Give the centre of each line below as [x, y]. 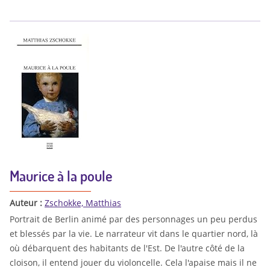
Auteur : [27, 203]
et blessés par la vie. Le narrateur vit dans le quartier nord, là [134, 233]
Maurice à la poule [61, 176]
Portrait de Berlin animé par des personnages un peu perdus [133, 219]
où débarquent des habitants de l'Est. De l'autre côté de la [127, 248]
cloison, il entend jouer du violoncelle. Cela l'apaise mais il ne [133, 262]
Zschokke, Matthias [83, 203]
